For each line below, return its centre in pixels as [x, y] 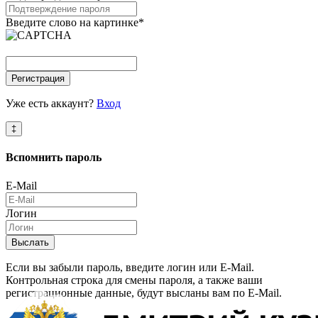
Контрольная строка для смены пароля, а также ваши [134, 280]
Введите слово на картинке [72, 23]
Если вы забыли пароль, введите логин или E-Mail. [130, 267]
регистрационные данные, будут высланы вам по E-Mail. [144, 292]
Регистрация [38, 79]
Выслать [30, 242]
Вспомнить [35, 158]
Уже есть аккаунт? [51, 104]
